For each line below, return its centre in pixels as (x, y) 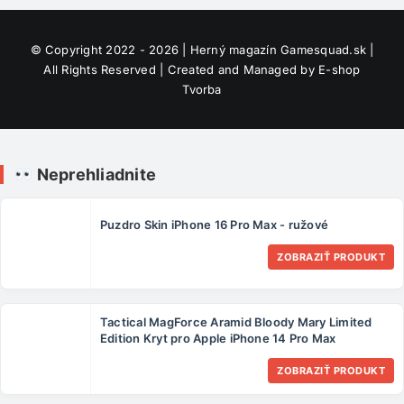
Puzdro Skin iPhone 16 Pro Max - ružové (215, 225)
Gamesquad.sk (323, 49)
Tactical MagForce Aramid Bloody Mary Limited (236, 322)
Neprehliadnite (95, 174)
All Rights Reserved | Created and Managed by (181, 69)
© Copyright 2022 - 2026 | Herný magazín (156, 49)
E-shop (340, 69)
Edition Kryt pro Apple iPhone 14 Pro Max (218, 339)
